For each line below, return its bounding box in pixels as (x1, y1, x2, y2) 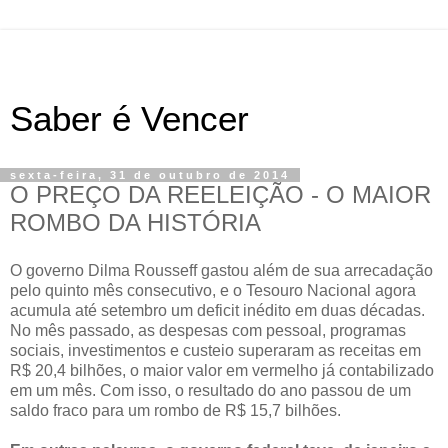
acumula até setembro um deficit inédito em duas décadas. (10, 301, 425, 319)
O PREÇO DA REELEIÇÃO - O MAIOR (10, 181, 431, 208)
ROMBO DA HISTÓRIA (10, 209, 261, 236)
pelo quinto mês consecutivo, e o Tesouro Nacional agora (10, 281, 416, 299)
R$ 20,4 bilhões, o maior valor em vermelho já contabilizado (10, 361, 434, 379)
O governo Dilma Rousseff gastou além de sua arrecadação (10, 261, 433, 279)
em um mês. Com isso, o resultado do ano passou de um (10, 381, 411, 399)
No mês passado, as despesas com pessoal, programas (10, 321, 406, 339)
